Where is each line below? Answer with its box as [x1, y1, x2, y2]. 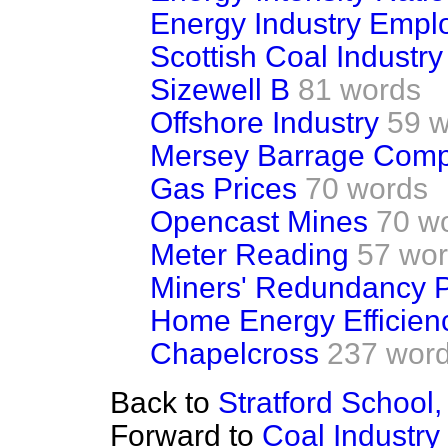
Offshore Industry [150, 106, 379, 139]
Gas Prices [150, 172, 297, 205]
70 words [305, 172, 428, 205]
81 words [298, 73, 421, 106]
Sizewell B [150, 73, 290, 106]
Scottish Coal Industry [150, 40, 443, 73]
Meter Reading [150, 238, 349, 271]
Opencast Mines [150, 205, 368, 238]
